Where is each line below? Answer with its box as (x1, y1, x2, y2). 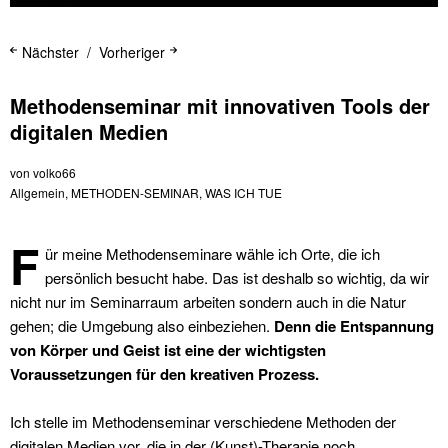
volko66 (33, 163, 76, 181)
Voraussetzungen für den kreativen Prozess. (10, 362, 319, 385)
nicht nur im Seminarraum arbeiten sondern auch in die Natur (10, 290, 406, 312)
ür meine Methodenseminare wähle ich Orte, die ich (45, 242, 380, 264)
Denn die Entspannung (274, 314, 434, 337)
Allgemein (10, 183, 65, 201)
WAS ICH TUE (205, 183, 282, 201)
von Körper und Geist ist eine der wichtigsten (10, 338, 326, 361)
